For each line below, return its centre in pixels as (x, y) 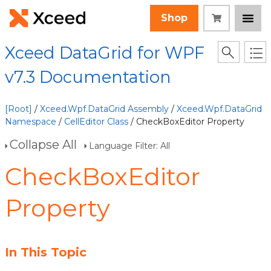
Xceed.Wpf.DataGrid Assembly (104, 109)
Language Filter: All (129, 146)
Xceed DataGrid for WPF (105, 53)
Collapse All (43, 145)
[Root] (18, 109)
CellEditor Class (96, 122)
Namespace (31, 122)
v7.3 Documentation (88, 77)
